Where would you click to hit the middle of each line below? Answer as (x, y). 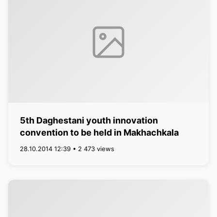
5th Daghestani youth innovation (89, 120)
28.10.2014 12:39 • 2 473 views (67, 149)
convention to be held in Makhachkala (99, 132)
